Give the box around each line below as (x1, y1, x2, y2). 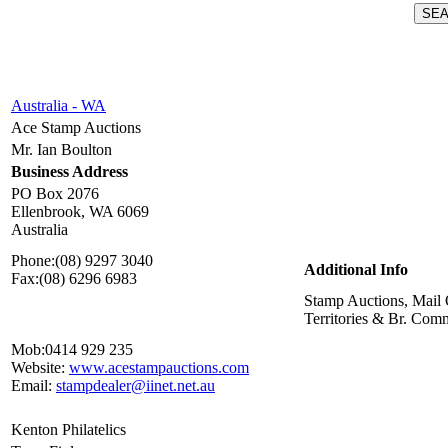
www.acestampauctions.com (69, 359, 249, 377)
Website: (11, 359, 65, 377)
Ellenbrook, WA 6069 (11, 203, 149, 221)
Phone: (11, 252, 55, 270)
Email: (11, 377, 52, 395)
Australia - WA (11, 97, 106, 115)
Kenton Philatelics (11, 421, 126, 439)
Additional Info (304, 261, 408, 279)
